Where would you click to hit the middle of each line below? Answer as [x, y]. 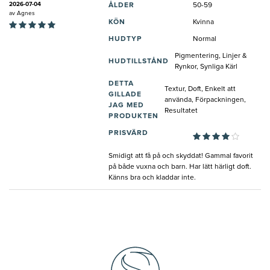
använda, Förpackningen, [205, 100]
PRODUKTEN [133, 116]
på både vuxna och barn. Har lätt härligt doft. [180, 167]
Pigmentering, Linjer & [211, 56]
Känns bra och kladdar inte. [152, 177]
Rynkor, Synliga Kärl [206, 67]
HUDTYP [125, 39]
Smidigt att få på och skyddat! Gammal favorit [181, 156]
